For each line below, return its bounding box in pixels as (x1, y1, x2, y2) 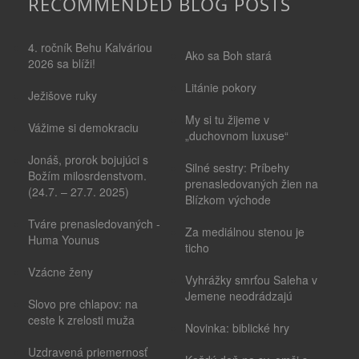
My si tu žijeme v (185, 111, 269, 127)
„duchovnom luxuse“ (185, 127, 288, 143)
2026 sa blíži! (28, 55, 95, 71)
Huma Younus (28, 232, 99, 248)
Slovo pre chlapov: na (28, 296, 138, 312)
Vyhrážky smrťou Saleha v (185, 272, 317, 288)
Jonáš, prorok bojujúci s (28, 151, 148, 167)
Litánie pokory (185, 79, 256, 95)
